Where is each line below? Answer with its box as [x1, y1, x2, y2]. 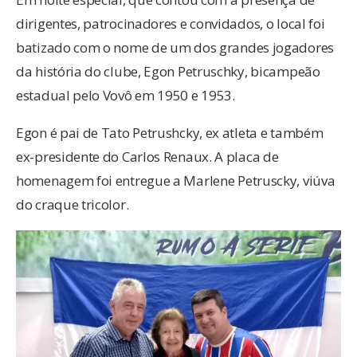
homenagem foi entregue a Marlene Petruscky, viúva [16, 171, 335, 190]
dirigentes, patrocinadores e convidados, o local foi [16, 14, 325, 33]
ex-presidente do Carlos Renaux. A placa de [16, 147, 279, 167]
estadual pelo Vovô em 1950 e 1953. [16, 86, 235, 105]
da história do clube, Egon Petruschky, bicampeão [16, 62, 320, 81]
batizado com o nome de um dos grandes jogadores [16, 38, 334, 57]
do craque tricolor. [16, 195, 129, 214]
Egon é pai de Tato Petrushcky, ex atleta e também [16, 124, 324, 143]
